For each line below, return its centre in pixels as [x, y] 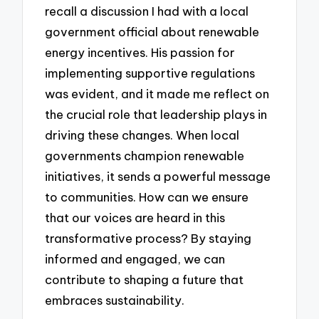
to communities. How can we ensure [147, 197]
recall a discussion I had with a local [147, 11]
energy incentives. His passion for [140, 52]
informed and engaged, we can [135, 258]
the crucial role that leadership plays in [156, 114]
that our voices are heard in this [135, 217]
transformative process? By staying [148, 238]
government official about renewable [152, 31]
